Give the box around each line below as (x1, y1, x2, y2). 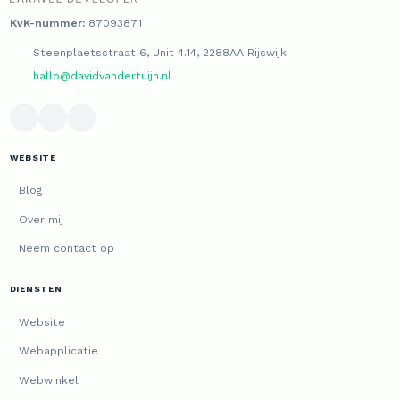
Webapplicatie (19, 345, 99, 358)
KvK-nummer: (9, 16, 85, 29)
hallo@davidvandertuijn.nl (32, 69, 171, 82)
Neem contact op (19, 242, 115, 255)
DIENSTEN (9, 284, 62, 295)
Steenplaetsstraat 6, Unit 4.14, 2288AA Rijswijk (29, 46, 287, 59)
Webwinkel (19, 373, 79, 387)
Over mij (19, 212, 64, 226)
